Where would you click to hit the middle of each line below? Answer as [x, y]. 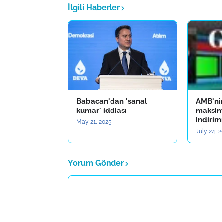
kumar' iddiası [102, 111]
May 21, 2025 [94, 122]
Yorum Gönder [96, 163]
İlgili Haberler [94, 8]
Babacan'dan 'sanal [112, 101]
